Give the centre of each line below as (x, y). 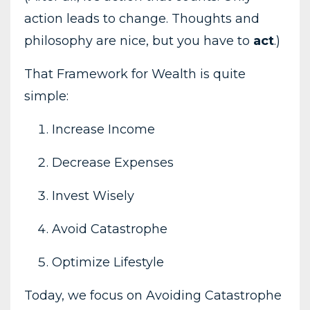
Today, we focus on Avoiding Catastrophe (153, 295)
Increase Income (103, 129)
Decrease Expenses (113, 162)
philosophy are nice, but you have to (139, 40)
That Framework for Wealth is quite (135, 74)
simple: (46, 96)
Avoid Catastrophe (110, 229)
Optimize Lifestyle (108, 262)
